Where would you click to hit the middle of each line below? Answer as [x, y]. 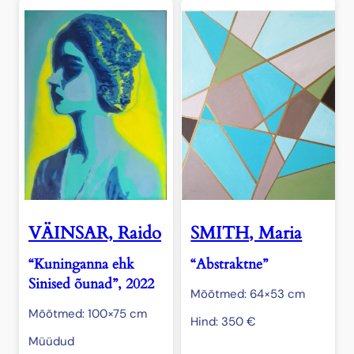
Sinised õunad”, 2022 [91, 284]
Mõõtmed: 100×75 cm [88, 313]
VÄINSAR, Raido [95, 233]
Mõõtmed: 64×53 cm [248, 294]
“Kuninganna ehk [81, 264]
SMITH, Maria [247, 233]
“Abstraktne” [230, 264]
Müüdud [51, 341]
